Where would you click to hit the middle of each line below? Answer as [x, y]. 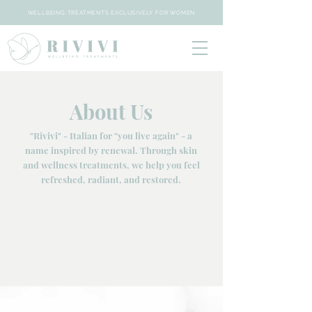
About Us [111, 111]
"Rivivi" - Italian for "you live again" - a [111, 135]
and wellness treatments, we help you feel [111, 165]
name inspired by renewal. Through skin [111, 150]
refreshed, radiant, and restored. [111, 179]
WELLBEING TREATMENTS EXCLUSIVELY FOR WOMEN [111, 13]
